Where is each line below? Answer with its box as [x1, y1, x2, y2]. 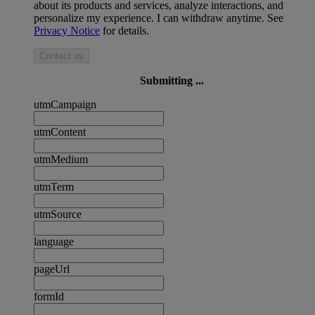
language [34, 236, 74, 248]
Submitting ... [139, 75, 204, 87]
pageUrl [34, 263, 70, 276]
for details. [100, 25, 149, 37]
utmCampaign [34, 98, 96, 111]
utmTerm [34, 181, 74, 193]
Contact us [39, 51, 84, 62]
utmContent [34, 126, 86, 139]
